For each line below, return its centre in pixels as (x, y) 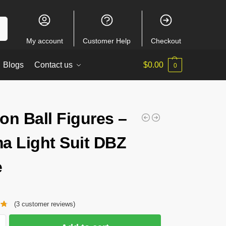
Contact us (54, 65)
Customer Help (107, 41)
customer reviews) (47, 204)
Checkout (166, 41)
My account (44, 41)
